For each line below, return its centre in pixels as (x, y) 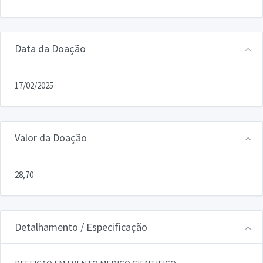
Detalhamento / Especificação (81, 227)
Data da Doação (50, 48)
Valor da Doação (51, 137)
